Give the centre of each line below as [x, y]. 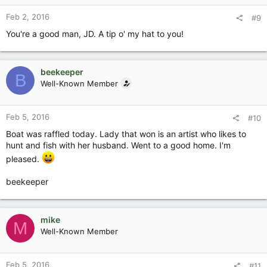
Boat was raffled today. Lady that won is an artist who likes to [126, 134]
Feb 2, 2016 [28, 17]
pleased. [24, 159]
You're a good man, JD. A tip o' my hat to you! [95, 34]
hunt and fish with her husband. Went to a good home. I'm [118, 145]
